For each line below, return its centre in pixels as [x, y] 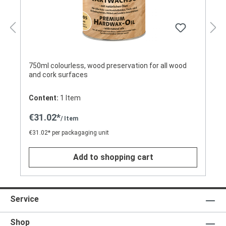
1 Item [70, 98]
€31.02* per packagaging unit [69, 133]
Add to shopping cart [113, 157]
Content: [44, 98]
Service [24, 199]
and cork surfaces [58, 75]
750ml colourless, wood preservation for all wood [95, 66]
